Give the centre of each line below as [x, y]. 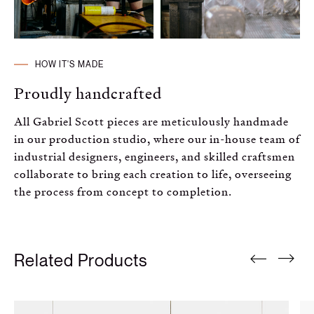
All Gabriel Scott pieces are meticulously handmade [151, 121]
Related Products [81, 261]
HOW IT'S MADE [69, 64]
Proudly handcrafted [88, 93]
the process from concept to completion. [123, 191]
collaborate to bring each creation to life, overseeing [153, 174]
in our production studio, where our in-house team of [157, 139]
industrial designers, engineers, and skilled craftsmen [155, 156]
